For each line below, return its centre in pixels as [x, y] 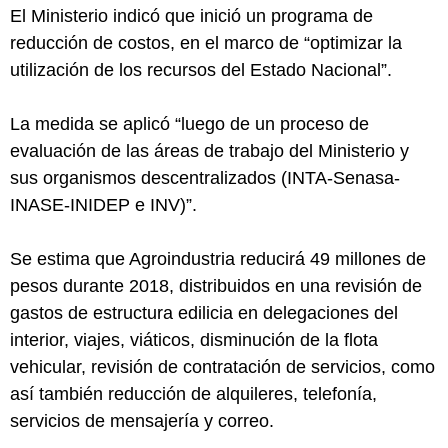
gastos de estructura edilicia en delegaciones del [204, 313]
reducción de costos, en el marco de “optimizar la [206, 43]
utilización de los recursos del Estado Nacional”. [201, 70]
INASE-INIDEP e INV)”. [103, 205]
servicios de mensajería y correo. [142, 421]
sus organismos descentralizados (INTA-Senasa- [205, 178]
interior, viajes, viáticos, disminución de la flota [194, 340]
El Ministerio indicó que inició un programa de [191, 16]
